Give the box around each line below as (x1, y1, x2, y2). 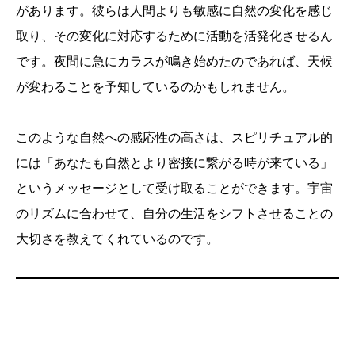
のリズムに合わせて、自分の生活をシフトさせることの (16, 207, 333, 221)
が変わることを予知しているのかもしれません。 (16, 80, 295, 94)
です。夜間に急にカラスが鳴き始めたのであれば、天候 (16, 55, 333, 69)
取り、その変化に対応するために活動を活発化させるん (16, 29, 333, 44)
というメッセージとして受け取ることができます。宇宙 (16, 181, 333, 196)
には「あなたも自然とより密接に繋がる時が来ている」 (16, 156, 333, 170)
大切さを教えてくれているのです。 (16, 232, 219, 246)
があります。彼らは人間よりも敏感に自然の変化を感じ (16, 4, 333, 18)
